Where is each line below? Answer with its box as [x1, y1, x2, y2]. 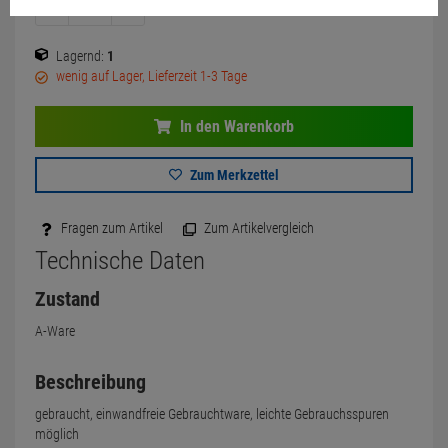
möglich [35, 426, 79, 442]
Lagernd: [53, 48, 107, 64]
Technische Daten [35, 246, 205, 275]
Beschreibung [35, 370, 146, 394]
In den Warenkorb [176, 117, 294, 136]
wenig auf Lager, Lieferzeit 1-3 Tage [56, 68, 247, 84]
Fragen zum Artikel [58, 220, 163, 236]
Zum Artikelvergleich [201, 220, 314, 236]
